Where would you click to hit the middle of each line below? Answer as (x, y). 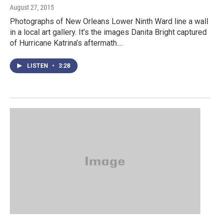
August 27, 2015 (32, 7)
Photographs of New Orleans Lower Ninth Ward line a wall (109, 21)
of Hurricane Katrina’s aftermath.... (66, 43)
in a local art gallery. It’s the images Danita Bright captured (108, 32)
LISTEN (38, 66)
